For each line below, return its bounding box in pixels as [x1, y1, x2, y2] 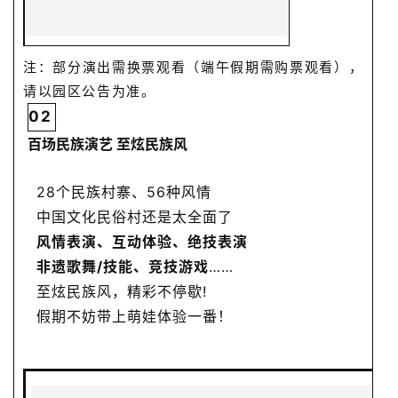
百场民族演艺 [28, 135, 116, 154]
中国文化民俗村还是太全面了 [36, 208, 233, 227]
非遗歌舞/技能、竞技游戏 [36, 258, 209, 276]
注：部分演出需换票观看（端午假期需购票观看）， [23, 59, 364, 76]
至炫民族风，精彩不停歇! [36, 283, 207, 301]
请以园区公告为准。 [23, 83, 156, 100]
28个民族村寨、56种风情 [36, 183, 211, 202]
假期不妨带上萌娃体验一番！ [36, 307, 233, 326]
